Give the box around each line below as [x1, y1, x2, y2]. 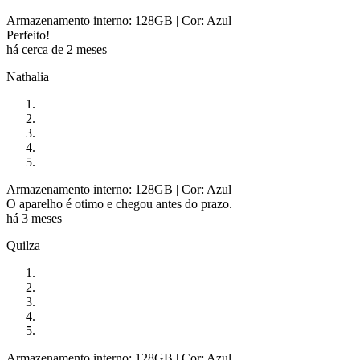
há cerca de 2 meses [6, 42, 107, 56]
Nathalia [6, 69, 49, 84]
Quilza [6, 238, 40, 252]
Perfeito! [6, 27, 50, 42]
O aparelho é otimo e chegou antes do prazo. [6, 196, 232, 211]
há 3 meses [6, 211, 62, 225]
